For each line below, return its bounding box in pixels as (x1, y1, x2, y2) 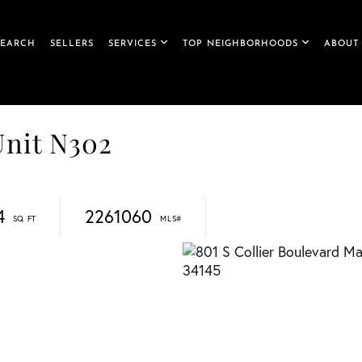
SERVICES (108, 39, 157, 48)
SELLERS (50, 39, 94, 48)
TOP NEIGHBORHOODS (183, 39, 298, 48)
